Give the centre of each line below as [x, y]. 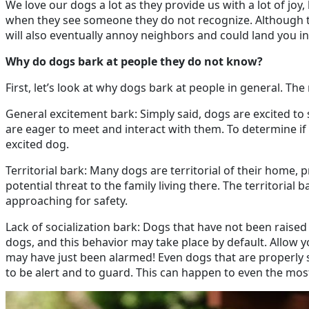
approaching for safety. [67, 201]
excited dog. [37, 144]
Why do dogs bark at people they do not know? [134, 61]
